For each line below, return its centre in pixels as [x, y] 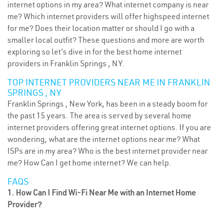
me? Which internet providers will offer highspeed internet [108, 16]
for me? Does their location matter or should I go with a [101, 28]
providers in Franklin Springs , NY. [66, 63]
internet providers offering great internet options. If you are [109, 127]
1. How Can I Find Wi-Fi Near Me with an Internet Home [102, 192]
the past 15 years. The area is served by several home [99, 115]
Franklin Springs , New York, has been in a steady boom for [108, 104]
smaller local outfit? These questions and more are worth [106, 40]
